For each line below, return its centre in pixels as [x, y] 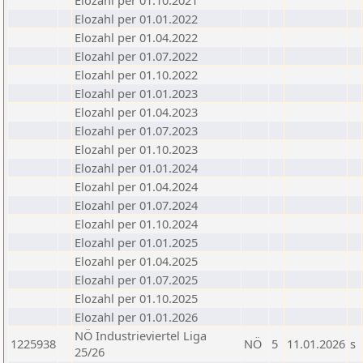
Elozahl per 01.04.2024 [136, 186]
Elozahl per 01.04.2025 [136, 261]
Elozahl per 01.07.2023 [136, 130]
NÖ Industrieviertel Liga [141, 335]
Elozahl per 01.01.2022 [136, 19]
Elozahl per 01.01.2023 [136, 93]
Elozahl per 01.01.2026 [136, 317]
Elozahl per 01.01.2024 [136, 168]
